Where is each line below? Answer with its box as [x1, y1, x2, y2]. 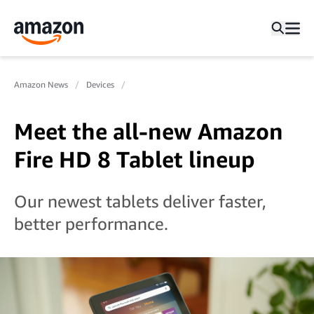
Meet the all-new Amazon [14, 118, 283, 144]
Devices [86, 79, 114, 90]
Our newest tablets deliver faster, [14, 191, 266, 211]
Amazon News [14, 79, 68, 90]
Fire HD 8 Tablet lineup [14, 146, 255, 172]
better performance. [14, 214, 168, 233]
